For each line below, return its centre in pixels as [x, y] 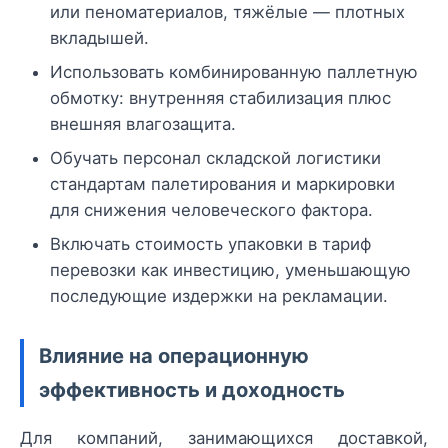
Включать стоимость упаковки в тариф [210, 243]
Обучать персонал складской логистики [215, 157]
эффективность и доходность [192, 389]
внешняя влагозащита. [143, 123]
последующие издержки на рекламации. [219, 295]
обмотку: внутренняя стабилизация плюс [220, 97]
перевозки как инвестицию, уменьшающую [230, 269]
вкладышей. [99, 37]
